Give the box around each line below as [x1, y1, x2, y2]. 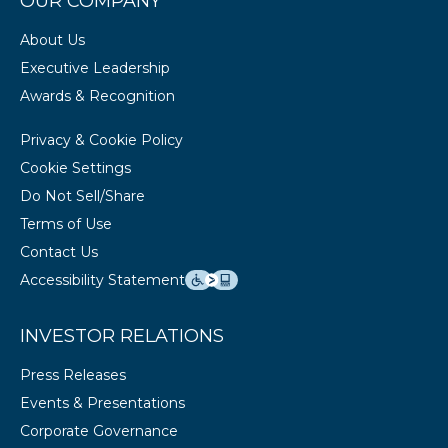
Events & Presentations [20, 394, 185, 412]
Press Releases [20, 366, 126, 384]
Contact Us [20, 243, 98, 261]
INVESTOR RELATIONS [20, 325, 224, 347]
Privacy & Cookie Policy [20, 131, 183, 149]
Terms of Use [20, 215, 112, 233]
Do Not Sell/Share [20, 187, 145, 205]
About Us [20, 31, 85, 49]
